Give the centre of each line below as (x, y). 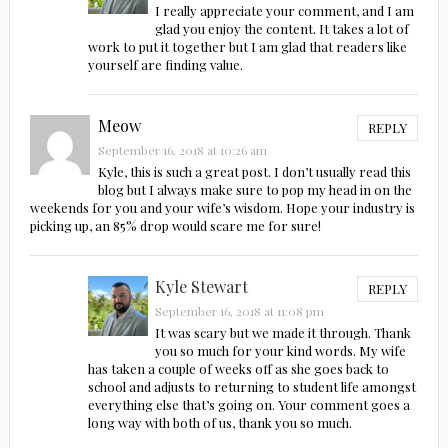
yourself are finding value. (166, 65)
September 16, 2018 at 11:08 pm (239, 311)
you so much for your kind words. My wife (280, 351)
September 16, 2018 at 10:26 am (182, 150)
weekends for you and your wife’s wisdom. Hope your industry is (222, 208)
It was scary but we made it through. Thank (282, 333)
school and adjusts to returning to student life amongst (252, 387)
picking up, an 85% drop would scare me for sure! (175, 226)
